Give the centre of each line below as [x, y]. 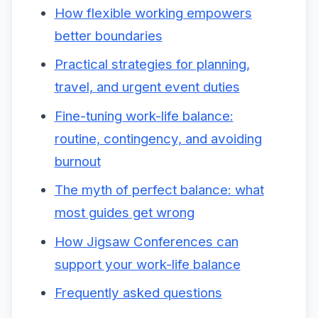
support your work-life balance [147, 264]
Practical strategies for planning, [152, 65]
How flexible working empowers [153, 13]
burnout [77, 161]
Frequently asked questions [138, 293]
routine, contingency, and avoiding [158, 138]
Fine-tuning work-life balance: [144, 116]
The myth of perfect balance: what [159, 190]
